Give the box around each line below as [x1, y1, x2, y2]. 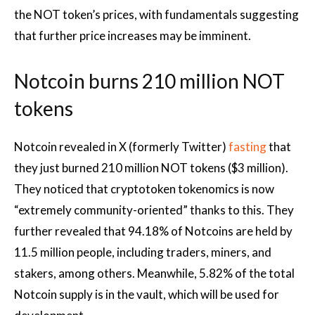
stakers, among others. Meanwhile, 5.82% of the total [14, 266, 295, 281]
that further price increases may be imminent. [14, 28, 251, 43]
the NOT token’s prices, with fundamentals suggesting [14, 7, 299, 22]
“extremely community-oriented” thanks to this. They [14, 202, 294, 217]
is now [239, 181, 274, 196]
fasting [229, 139, 266, 154]
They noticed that [14, 181, 110, 196]
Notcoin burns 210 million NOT [14, 69, 285, 93]
